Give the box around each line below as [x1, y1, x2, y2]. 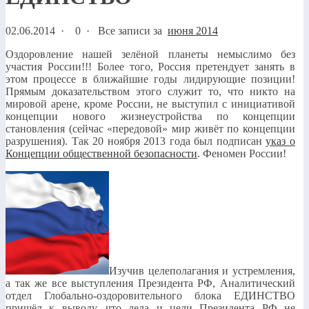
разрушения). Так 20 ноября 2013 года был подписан [6, 134, 266, 147]
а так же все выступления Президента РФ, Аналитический [6, 277, 295, 289]
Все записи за [98, 24, 168, 37]
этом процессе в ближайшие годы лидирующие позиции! [6, 72, 295, 85]
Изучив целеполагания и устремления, [109, 264, 295, 277]
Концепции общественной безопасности [6, 147, 197, 159]
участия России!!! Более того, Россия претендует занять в [6, 60, 295, 72]
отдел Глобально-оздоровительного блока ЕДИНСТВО [6, 289, 295, 301]
